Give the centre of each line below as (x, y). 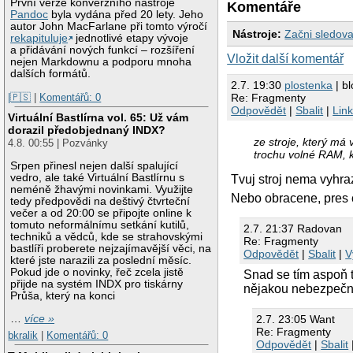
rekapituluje (39, 38)
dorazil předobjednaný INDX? (87, 130)
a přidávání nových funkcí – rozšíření (103, 50)
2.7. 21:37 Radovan (293, 228)
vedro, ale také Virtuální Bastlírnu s (98, 177)
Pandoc (30, 14)
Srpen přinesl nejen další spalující (95, 165)
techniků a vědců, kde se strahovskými (107, 236)
